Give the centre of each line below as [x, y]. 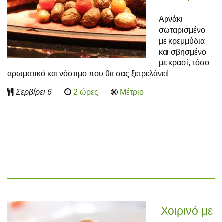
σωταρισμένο [182, 30]
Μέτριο [132, 92]
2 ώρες [86, 92]
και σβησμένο [182, 52]
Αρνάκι [171, 19]
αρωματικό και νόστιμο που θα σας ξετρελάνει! [88, 74]
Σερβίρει [31, 92]
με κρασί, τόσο [184, 63]
